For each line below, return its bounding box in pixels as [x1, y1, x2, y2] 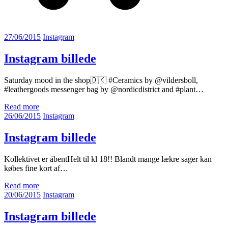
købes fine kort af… [4, 163, 68, 173]
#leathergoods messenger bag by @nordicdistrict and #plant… [4, 84, 204, 94]
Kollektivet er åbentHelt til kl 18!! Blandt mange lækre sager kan [4, 154, 212, 163]
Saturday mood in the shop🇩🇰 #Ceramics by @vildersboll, [4, 75, 198, 84]
